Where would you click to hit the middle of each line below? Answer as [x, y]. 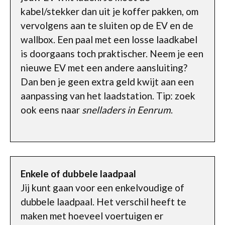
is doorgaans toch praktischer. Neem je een [112, 53]
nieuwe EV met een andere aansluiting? [104, 68]
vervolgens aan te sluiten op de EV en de [107, 25]
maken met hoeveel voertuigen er [92, 216]
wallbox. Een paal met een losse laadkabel [109, 39]
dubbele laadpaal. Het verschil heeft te [103, 202]
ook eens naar [51, 110]
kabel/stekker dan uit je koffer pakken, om [109, 11]
